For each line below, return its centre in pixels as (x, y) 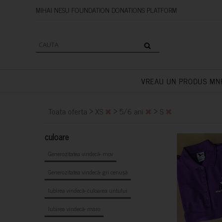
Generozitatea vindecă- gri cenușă (88, 172)
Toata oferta (68, 111)
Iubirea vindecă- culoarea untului (88, 190)
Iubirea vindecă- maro (74, 209)
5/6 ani (132, 111)
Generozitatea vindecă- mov (81, 154)
